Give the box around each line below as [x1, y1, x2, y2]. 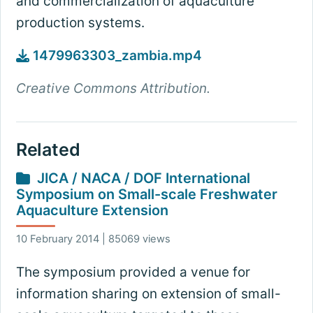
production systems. [15, 15, 148, 31]
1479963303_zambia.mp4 [29, 48, 202, 64]
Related [15, 139, 80, 161]
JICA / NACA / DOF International [36, 170, 250, 187]
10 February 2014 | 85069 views [15, 233, 170, 246]
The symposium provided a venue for [15, 264, 250, 281]
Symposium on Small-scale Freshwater [15, 186, 277, 203]
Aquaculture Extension [15, 202, 168, 219]
